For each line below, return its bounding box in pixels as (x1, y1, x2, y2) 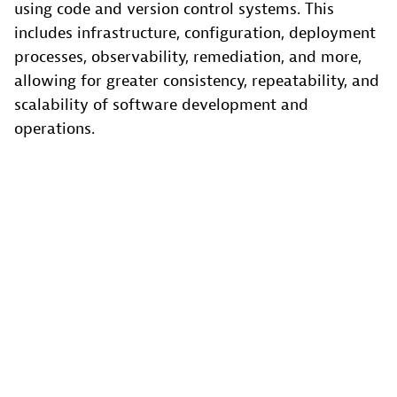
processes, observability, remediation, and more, (14, 46, 362, 67)
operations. (14, 118, 95, 139)
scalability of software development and (14, 94, 308, 115)
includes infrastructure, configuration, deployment (14, 22, 376, 43)
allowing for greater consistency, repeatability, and (14, 70, 379, 91)
